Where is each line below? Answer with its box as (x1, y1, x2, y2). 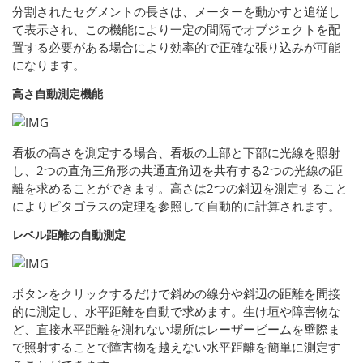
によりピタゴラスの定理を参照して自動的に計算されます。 (12, 198, 340, 215)
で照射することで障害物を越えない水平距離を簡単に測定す (12, 339, 340, 356)
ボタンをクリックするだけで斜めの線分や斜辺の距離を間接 (12, 285, 340, 302)
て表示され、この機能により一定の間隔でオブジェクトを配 (12, 21, 340, 38)
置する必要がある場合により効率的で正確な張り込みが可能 (12, 39, 340, 56)
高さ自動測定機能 (12, 86, 103, 102)
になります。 (12, 57, 85, 74)
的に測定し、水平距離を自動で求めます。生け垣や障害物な (12, 303, 340, 320)
